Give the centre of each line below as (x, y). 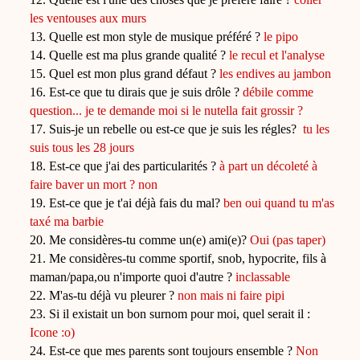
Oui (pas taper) (288, 240)
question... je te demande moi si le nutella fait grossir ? (167, 110)
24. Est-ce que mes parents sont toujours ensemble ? (163, 351)
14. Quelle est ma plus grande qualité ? (130, 55)
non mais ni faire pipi (231, 295)
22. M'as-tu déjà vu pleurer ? (104, 295)
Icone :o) (53, 332)
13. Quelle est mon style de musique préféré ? (147, 37)
